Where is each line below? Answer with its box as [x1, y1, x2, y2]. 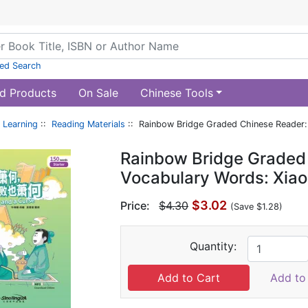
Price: [120, 199, 151, 212]
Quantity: [190, 239, 237, 253]
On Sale [78, 86, 118, 100]
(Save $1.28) [230, 201, 283, 212]
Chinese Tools [140, 86, 213, 100]
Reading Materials [52, 119, 125, 129]
